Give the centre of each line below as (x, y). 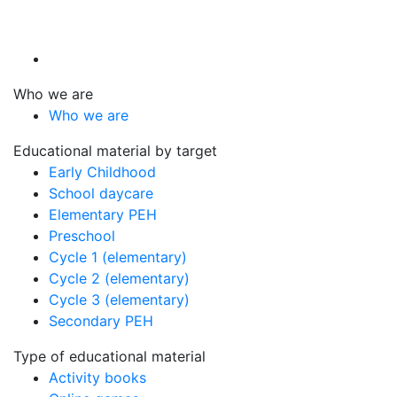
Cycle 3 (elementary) (119, 299)
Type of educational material (109, 356)
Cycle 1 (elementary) (118, 257)
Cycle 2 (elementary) (119, 278)
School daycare (101, 193)
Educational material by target (115, 150)
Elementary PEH (103, 214)
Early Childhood (102, 171)
